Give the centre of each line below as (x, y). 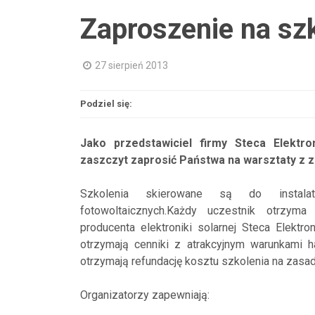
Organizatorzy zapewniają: (145, 295)
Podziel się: (106, 104)
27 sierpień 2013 (131, 65)
